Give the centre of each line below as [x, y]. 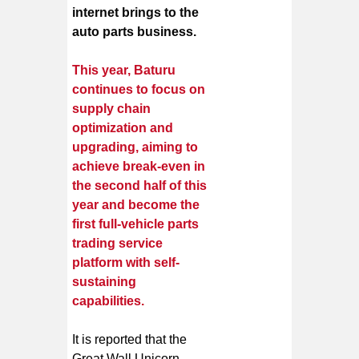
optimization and [123, 127]
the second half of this [140, 185]
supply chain [112, 108]
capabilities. [109, 301]
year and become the [136, 204]
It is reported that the [130, 339]
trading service [118, 243]
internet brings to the [136, 12]
